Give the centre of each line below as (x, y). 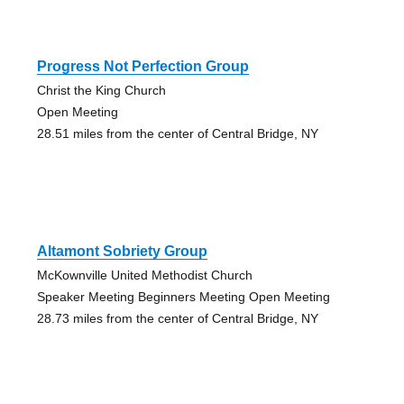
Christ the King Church (101, 90)
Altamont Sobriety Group (122, 251)
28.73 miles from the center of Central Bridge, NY (177, 318)
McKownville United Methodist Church (144, 275)
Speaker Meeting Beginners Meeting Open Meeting (183, 296)
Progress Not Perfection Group (142, 66)
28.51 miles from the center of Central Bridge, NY (177, 133)
